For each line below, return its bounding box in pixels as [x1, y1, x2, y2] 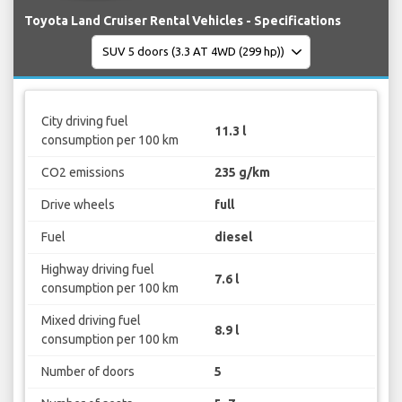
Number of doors [40, 364, 135, 380]
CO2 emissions [40, 165, 125, 180]
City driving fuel [40, 114, 128, 129]
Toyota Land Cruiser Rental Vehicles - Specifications [24, 13, 341, 28]
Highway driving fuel [40, 262, 154, 277]
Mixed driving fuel [40, 313, 141, 328]
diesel [214, 230, 252, 245]
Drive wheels [40, 197, 115, 213]
